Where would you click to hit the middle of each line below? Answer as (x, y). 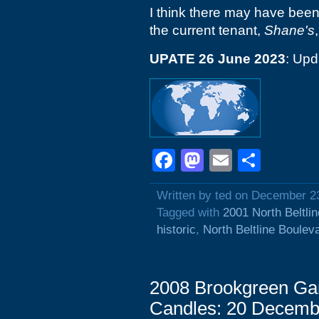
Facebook (226, 160)
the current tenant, (207, 30)
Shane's (289, 30)
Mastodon (254, 160)
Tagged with (190, 213)
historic (176, 230)
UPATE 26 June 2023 (218, 59)
